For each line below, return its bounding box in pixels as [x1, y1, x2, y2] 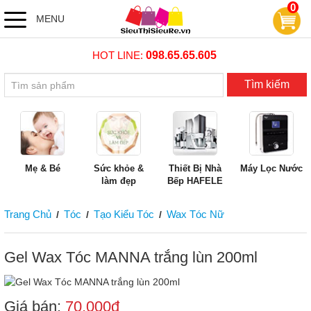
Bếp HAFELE [167, 176, 223, 186]
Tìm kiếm [244, 78, 289, 90]
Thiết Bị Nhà [169, 163, 221, 174]
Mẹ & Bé [24, 163, 60, 174]
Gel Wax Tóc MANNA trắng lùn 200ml [4, 249, 258, 266]
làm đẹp [101, 176, 136, 186]
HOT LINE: [92, 49, 146, 61]
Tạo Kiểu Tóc [94, 208, 154, 220]
